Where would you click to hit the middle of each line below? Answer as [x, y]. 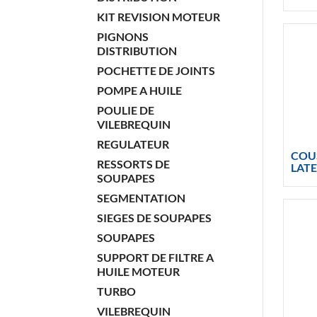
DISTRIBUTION [137, 51]
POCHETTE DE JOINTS [156, 70]
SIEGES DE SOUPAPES [154, 218]
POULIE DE [126, 110]
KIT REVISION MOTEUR [158, 17]
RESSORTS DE [133, 164]
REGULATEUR [133, 144]
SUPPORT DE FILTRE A [155, 257]
